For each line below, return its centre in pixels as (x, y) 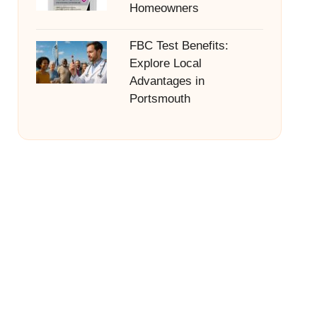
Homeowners (164, 8)
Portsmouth (160, 99)
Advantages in (167, 81)
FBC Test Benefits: (179, 46)
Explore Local (165, 63)
